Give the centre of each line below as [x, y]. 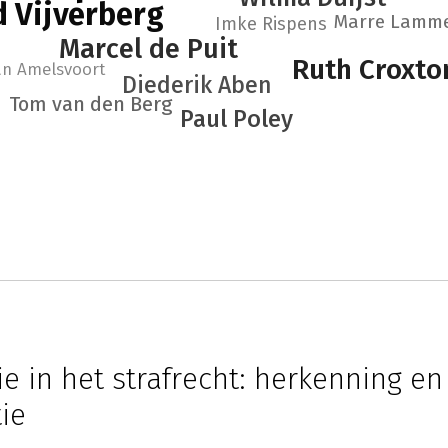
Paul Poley [236, 119]
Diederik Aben [197, 85]
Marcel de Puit [148, 49]
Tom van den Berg [91, 104]
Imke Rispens [271, 24]
